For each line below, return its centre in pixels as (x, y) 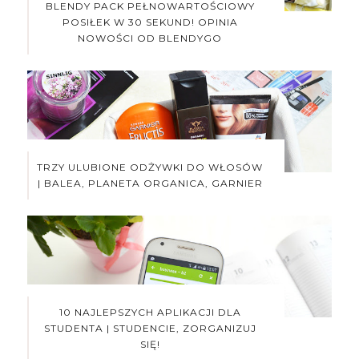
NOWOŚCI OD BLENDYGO (150, 38)
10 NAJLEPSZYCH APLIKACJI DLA (150, 312)
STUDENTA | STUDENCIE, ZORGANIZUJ (150, 328)
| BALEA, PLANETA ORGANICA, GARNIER (150, 184)
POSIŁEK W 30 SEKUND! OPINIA (150, 22)
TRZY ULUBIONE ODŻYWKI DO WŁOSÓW (150, 167)
